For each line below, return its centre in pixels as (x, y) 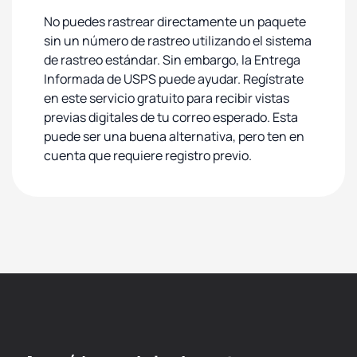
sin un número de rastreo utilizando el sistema (178, 41)
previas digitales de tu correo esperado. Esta (171, 117)
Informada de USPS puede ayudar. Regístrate (174, 79)
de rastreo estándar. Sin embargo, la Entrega (172, 60)
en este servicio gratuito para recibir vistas (167, 98)
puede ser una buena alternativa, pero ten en (174, 136)
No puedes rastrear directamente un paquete (175, 22)
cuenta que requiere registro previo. (148, 155)
